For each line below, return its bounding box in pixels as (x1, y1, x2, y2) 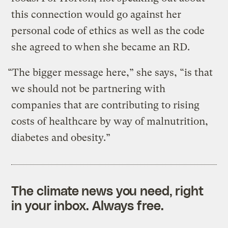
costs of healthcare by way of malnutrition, (11, 115, 209, 127)
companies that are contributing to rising (11, 99, 200, 111)
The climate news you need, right (11, 182, 204, 198)
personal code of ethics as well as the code (11, 24, 205, 37)
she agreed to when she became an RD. (11, 41, 190, 53)
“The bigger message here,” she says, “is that (8, 66, 213, 78)
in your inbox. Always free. (11, 197, 164, 213)
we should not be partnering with (11, 82, 166, 95)
